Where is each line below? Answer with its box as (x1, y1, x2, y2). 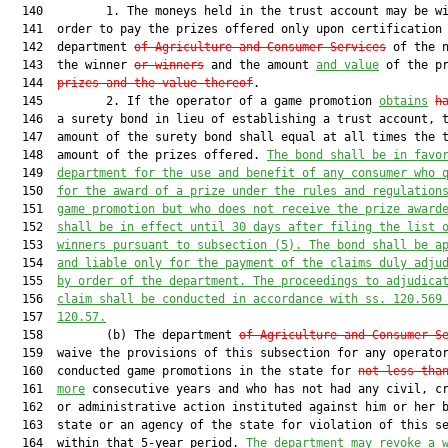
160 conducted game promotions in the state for (8, 364, 358, 378)
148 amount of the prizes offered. (8, 148, 267, 162)
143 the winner (8, 58, 134, 72)
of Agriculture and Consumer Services (134, 40, 386, 54)
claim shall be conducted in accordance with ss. (57, 292, 393, 306)
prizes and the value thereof (57, 76, 253, 90)
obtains (379, 94, 428, 108)
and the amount (204, 58, 316, 72)
